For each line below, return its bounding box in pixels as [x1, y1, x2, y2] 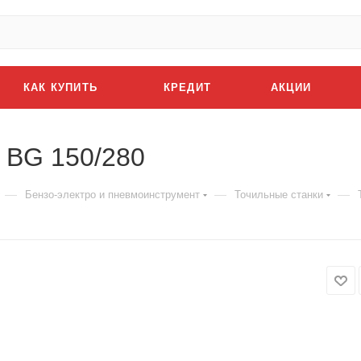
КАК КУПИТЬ [23, 81, 98, 93]
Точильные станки [234, 189, 323, 201]
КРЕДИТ [163, 81, 212, 93]
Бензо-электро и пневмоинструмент [25, 189, 200, 201]
